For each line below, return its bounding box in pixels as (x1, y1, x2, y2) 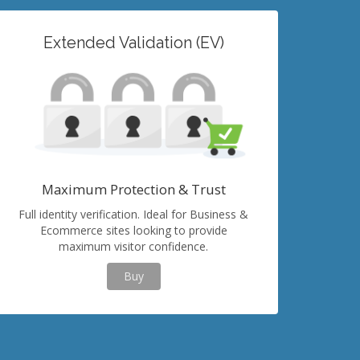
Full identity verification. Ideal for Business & (18, 207, 248, 222)
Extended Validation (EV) (43, 34, 224, 52)
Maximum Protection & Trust (41, 180, 226, 198)
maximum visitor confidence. (59, 239, 208, 254)
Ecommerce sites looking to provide (39, 223, 227, 238)
